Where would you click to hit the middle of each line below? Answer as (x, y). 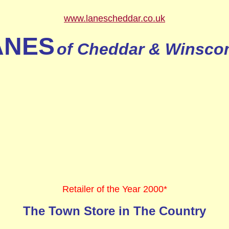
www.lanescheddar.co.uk (114, 18)
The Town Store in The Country (114, 211)
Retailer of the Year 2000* (114, 189)
